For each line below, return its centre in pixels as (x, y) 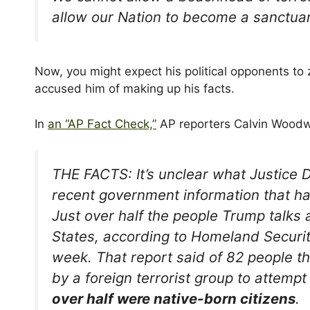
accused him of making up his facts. (135, 89)
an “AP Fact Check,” (102, 124)
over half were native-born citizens (174, 299)
